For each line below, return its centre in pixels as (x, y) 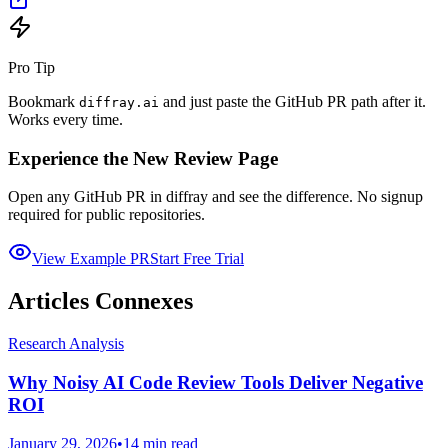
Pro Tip (31, 67)
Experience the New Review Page (143, 158)
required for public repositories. (106, 215)
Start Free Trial (197, 259)
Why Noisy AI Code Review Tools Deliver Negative (215, 382)
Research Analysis (66, 344)
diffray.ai (119, 102)
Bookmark (43, 101)
